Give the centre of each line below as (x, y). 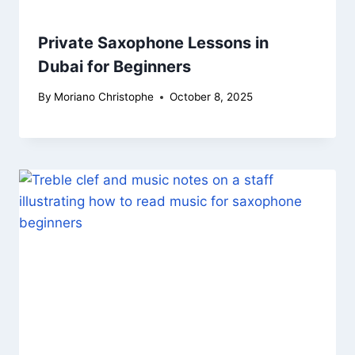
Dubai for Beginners (115, 66)
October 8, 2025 (212, 97)
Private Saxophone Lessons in (153, 42)
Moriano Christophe (104, 97)
